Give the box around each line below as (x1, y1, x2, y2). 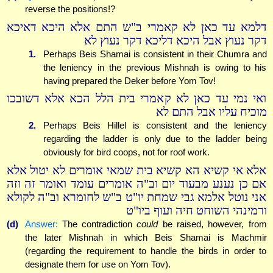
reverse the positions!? (24, 4, 115, 15)
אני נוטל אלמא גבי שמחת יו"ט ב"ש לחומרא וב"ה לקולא (6, 190, 267, 204)
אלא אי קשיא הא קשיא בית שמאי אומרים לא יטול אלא (6, 163, 267, 177)
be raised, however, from (158, 218, 267, 229)
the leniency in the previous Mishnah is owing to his (43, 62, 267, 73)
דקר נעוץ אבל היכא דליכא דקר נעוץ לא (83, 34, 267, 47)
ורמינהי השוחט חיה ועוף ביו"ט (126, 204, 267, 217)
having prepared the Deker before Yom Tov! (43, 75, 216, 86)
